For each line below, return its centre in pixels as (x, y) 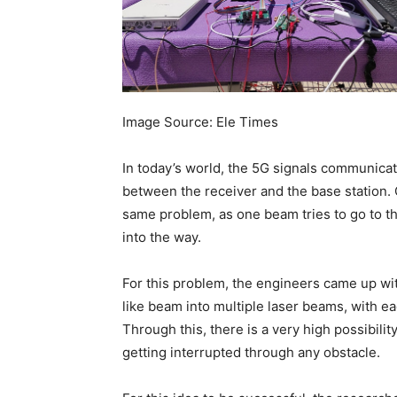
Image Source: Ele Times (200, 122)
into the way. (162, 237)
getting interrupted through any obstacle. (251, 352)
